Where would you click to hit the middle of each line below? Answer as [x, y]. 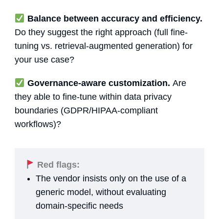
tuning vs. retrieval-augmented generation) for [104, 46]
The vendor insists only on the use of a [111, 178]
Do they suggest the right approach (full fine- [101, 32]
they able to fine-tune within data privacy [93, 97]
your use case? [44, 59]
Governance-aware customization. [99, 83]
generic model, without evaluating [101, 192]
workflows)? [38, 124]
